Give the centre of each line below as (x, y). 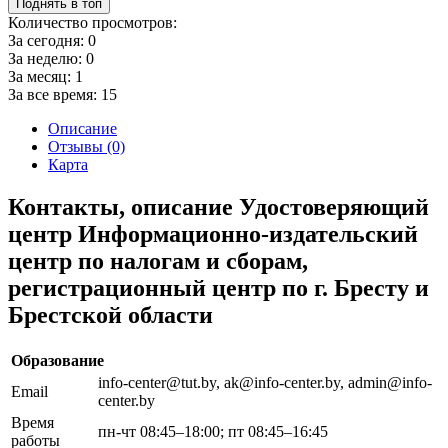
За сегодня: (48, 40)
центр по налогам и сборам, (158, 260)
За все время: (54, 94)
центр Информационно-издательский (213, 233)
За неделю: (47, 58)
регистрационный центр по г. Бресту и (218, 287)
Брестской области (110, 314)
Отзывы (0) (86, 146)
